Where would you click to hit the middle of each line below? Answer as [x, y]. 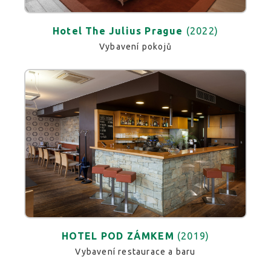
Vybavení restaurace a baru [135, 251]
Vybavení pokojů [135, 47]
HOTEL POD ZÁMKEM [118, 236]
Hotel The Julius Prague [118, 31]
